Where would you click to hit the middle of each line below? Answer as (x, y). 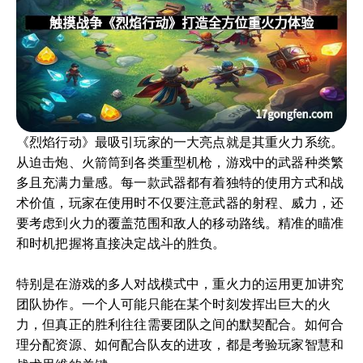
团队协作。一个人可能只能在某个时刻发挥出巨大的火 (173, 304)
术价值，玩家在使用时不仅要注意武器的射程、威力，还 (180, 203)
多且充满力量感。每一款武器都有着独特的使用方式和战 (180, 182)
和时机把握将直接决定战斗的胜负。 (121, 243)
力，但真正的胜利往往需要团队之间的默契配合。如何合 (180, 324)
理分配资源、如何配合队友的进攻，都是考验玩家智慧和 (180, 344)
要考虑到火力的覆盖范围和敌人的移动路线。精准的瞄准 (180, 223)
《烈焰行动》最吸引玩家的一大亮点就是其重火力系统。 (180, 142)
